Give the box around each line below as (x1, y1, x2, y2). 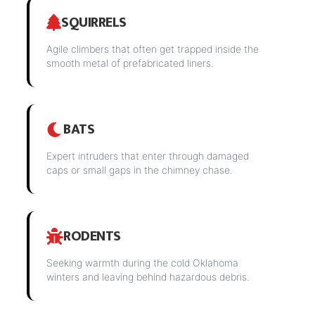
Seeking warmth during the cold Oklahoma (46, 257, 239, 269)
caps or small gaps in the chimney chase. (46, 164, 233, 176)
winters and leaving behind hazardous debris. (46, 271, 250, 283)
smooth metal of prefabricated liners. (46, 57, 214, 69)
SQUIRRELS (61, 11, 127, 34)
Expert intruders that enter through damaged (46, 150, 250, 162)
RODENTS (63, 224, 121, 248)
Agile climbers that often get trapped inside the (46, 43, 259, 55)
